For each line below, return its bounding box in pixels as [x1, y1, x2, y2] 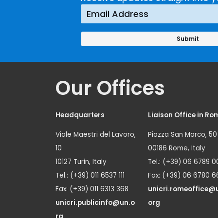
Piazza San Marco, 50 [148, 129, 217, 139]
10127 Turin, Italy [55, 157, 107, 166]
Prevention [65, 4, 117, 18]
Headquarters [55, 110, 105, 120]
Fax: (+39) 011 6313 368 [55, 184, 128, 194]
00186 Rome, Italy [148, 143, 205, 153]
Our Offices [55, 74, 165, 102]
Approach [65, 19, 114, 33]
